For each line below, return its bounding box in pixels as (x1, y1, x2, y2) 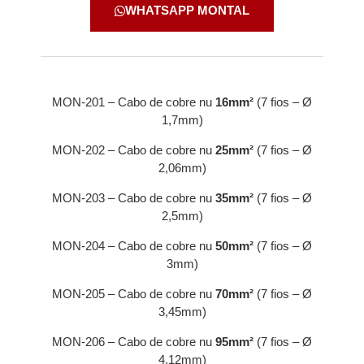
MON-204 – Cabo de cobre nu (52, 239, 215, 253)
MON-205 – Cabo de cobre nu (52, 287, 215, 301)
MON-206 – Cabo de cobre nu (52, 335, 212, 349)
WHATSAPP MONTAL (125, 3, 249, 18)
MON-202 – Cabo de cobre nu (52, 143, 215, 158)
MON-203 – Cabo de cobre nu (52, 191, 215, 206)
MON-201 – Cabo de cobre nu (52, 95, 215, 110)
